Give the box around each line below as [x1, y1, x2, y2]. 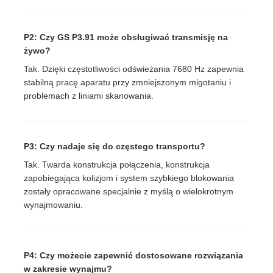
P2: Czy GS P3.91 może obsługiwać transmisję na [24, 32, 229, 43]
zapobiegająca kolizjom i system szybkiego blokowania [24, 173, 235, 183]
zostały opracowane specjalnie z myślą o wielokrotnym [24, 186, 234, 197]
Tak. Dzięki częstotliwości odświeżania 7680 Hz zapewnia [24, 64, 244, 74]
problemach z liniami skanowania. [24, 91, 154, 101]
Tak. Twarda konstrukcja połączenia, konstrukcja [24, 160, 210, 170]
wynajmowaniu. [24, 200, 83, 210]
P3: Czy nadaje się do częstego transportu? [24, 141, 206, 152]
